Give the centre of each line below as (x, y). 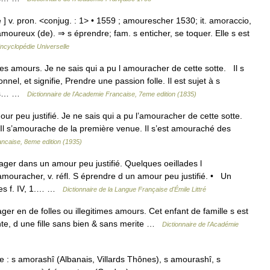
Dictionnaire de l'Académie (200, 224)
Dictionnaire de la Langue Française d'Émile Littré (134, 189)
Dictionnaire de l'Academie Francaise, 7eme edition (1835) (112, 94)
